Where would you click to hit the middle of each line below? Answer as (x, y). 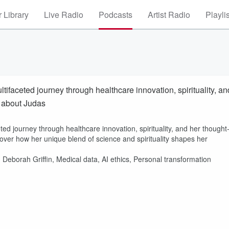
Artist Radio (169, 15)
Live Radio (64, 15)
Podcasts (116, 15)
